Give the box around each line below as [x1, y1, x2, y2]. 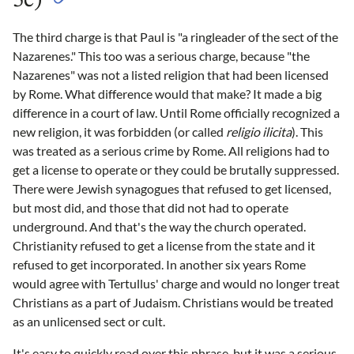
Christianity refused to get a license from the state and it [13, 237, 315, 253]
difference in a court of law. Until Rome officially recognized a [13, 104, 340, 120]
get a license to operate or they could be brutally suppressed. [13, 161, 339, 177]
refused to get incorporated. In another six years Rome [13, 256, 306, 272]
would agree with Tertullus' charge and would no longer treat [13, 275, 340, 291]
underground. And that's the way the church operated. [13, 218, 306, 234]
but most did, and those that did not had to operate [13, 199, 288, 215]
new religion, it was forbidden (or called [13, 123, 226, 139]
